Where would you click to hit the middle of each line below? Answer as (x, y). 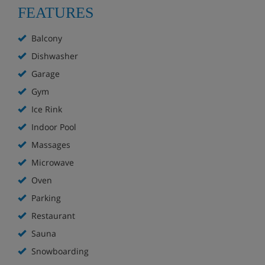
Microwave (51, 162)
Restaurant (52, 215)
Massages (50, 144)
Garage (44, 73)
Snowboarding (59, 251)
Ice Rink (46, 109)
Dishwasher (54, 56)
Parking (45, 198)
